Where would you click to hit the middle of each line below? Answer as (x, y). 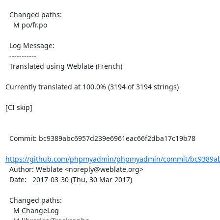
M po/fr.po (9, 25)
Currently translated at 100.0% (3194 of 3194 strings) (92, 87)
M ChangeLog (9, 210)
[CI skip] (19, 107)
